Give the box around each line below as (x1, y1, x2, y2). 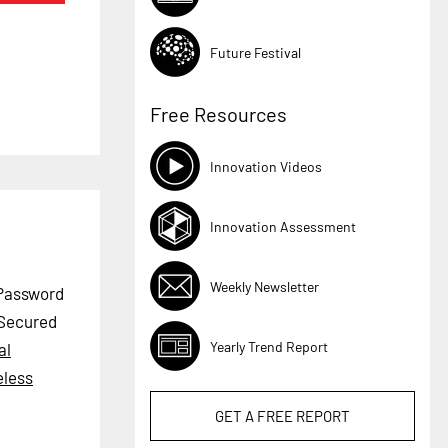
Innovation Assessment (210, 217, 357, 235)
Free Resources (150, 102, 288, 127)
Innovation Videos (210, 157, 323, 175)
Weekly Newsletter (210, 277, 320, 295)
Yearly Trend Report (210, 337, 329, 355)
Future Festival (210, 43, 302, 61)
